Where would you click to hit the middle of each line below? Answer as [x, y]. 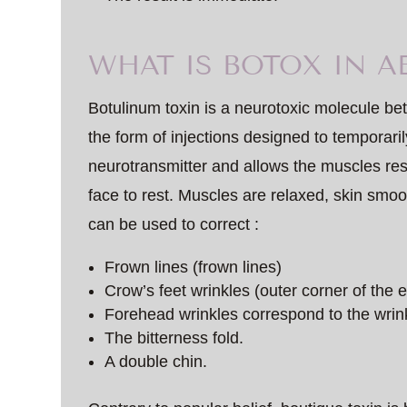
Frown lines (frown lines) [194, 267]
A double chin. [156, 361]
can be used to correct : [174, 224]
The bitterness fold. [174, 338]
